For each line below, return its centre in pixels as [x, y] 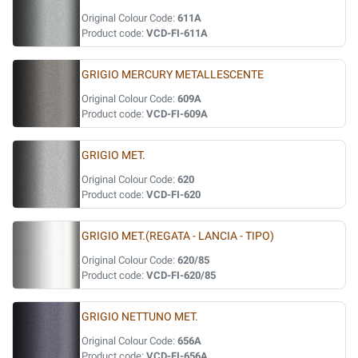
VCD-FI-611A [177, 33]
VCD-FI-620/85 [181, 275]
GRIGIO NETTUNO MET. [140, 317]
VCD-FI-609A [177, 114]
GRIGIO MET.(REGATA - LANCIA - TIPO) [178, 236]
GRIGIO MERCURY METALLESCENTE [173, 75]
